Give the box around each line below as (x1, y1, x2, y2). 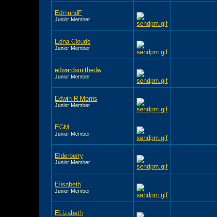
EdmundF (55, 9, 82, 16)
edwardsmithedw (55, 66, 101, 74)
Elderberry (55, 152, 83, 159)
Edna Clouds (55, 37, 91, 45)
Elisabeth (55, 180, 81, 188)
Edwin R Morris (55, 94, 97, 102)
